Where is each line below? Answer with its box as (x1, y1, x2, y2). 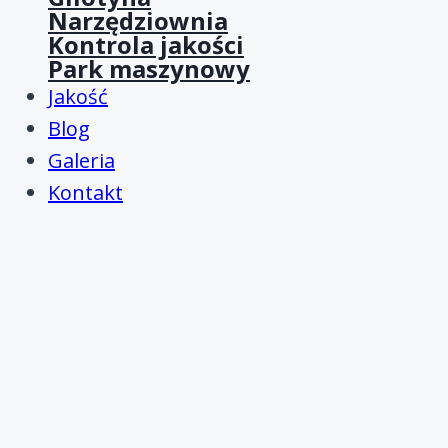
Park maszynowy (48, 52, 250, 86)
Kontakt (48, 179, 123, 207)
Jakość (48, 83, 108, 111)
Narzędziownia (48, 4, 228, 38)
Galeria (48, 147, 115, 175)
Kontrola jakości (48, 28, 244, 62)
